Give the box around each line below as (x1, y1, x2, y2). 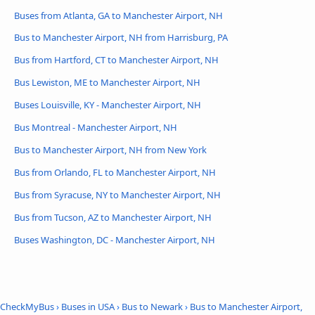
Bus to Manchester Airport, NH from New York (14, 143, 207, 157)
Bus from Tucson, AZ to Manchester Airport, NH (14, 211, 212, 224)
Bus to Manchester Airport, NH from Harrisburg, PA (14, 31, 228, 44)
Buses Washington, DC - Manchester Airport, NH (14, 233, 215, 247)
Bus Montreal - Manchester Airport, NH (14, 121, 177, 134)
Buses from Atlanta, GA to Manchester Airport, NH (14, 8, 223, 22)
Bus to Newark (122, 300, 183, 314)
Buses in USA (61, 300, 115, 314)
